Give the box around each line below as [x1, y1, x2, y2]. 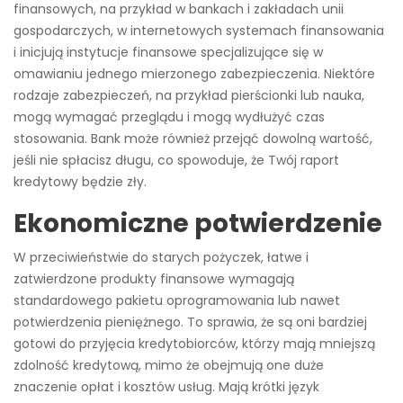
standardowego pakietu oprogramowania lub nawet [13, 291, 340, 310]
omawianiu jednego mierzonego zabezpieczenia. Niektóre [13, 65, 375, 84]
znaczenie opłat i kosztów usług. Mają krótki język [13, 378, 319, 397]
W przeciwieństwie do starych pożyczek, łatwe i [13, 248, 309, 267]
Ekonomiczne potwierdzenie [13, 206, 382, 242]
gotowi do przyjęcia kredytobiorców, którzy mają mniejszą [13, 335, 375, 354]
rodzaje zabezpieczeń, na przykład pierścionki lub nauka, [13, 86, 364, 105]
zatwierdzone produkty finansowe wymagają [13, 270, 294, 289]
